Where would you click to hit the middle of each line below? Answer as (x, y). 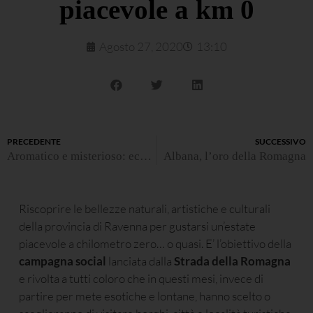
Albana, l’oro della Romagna (235, 156)
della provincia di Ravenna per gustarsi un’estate (137, 226)
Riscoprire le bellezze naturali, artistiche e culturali (145, 209)
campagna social (63, 261)
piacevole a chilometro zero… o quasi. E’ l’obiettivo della (155, 244)
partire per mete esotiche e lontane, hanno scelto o (145, 296)
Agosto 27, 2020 (141, 47)
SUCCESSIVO (281, 142)
